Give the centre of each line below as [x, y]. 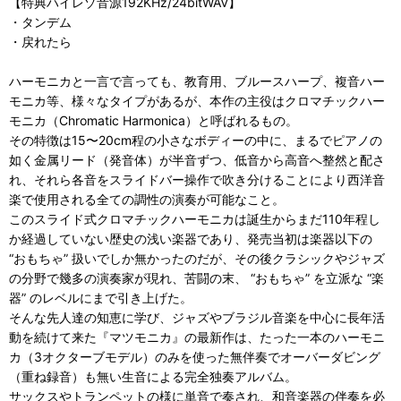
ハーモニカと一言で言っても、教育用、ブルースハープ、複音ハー [197, 81]
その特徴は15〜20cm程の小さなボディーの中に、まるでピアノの [196, 140]
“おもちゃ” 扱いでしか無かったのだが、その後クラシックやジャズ [197, 258]
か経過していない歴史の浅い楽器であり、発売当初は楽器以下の [191, 239]
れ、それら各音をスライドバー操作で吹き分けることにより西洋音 [197, 179]
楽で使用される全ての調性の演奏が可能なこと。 [147, 199]
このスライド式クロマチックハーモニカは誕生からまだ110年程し [195, 219]
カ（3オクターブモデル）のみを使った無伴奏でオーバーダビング [195, 357]
